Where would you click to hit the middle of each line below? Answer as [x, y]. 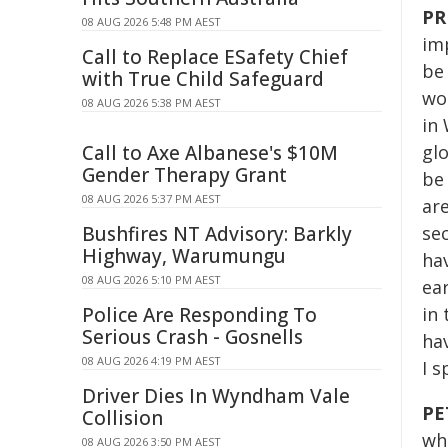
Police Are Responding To [199, 315]
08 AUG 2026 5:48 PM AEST [151, 21]
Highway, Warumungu [184, 256]
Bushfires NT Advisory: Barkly [217, 234]
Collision [122, 418]
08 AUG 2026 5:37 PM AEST [151, 198]
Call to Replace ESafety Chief [215, 57]
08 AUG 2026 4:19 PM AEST [151, 360]
